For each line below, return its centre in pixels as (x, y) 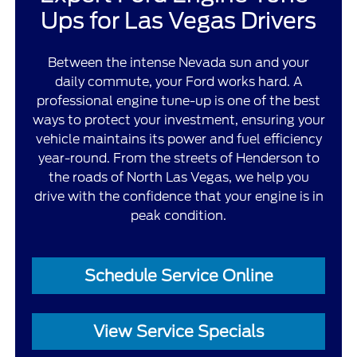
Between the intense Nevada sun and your (178, 62)
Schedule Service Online (178, 275)
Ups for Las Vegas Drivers (178, 20)
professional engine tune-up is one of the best (178, 100)
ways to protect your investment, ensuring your (178, 120)
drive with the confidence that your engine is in (178, 196)
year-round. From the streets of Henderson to (178, 158)
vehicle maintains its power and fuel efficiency (178, 139)
